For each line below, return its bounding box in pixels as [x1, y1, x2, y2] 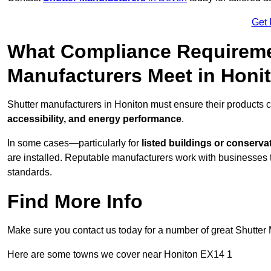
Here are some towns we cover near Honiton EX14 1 [7, 249, 232, 260]
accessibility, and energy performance [7, 114, 181, 125]
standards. [7, 167, 52, 178]
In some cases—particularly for [7, 138, 142, 149]
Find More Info [7, 191, 143, 213]
